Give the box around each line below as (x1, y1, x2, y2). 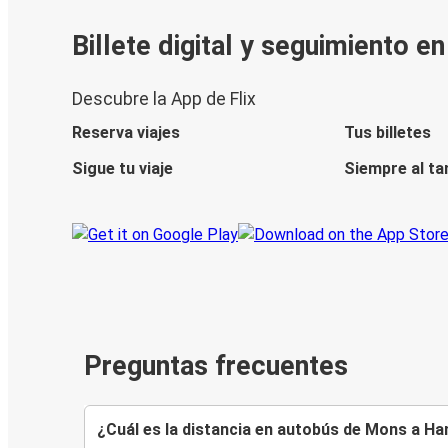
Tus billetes (343, 123, 431, 143)
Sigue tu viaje (72, 159, 173, 179)
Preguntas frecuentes (84, 350, 348, 383)
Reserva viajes (72, 123, 180, 143)
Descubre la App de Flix (72, 89, 256, 110)
